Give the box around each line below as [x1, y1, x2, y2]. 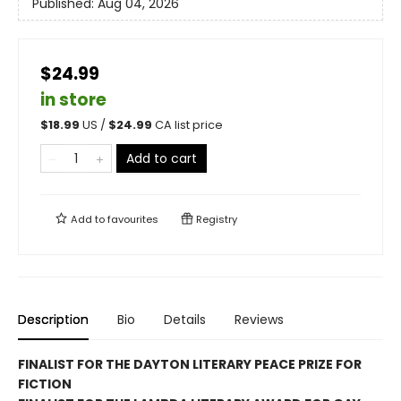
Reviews [235, 311, 284, 329]
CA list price [155, 117, 223, 133]
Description [18, 311, 89, 329]
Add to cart [126, 149, 197, 168]
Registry [193, 212, 237, 227]
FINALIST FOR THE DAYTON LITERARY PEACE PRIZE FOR [18, 355, 362, 374]
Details [164, 311, 206, 329]
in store [40, 88, 107, 113]
